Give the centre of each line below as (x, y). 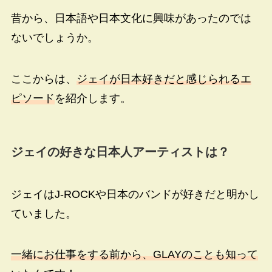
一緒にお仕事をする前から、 (82, 255)
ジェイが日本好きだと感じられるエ (164, 79)
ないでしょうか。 (54, 38)
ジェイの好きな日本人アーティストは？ (120, 152)
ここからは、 (43, 79)
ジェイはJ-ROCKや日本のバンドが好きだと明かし (135, 194)
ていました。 (43, 213)
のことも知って (219, 255)
